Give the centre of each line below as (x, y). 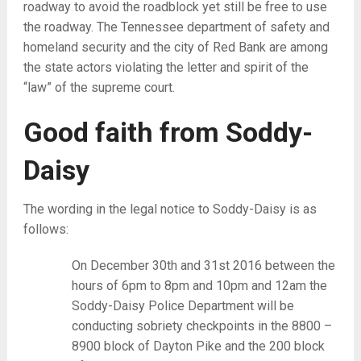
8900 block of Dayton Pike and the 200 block (198, 346)
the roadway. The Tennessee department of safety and (176, 27)
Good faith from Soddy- (168, 132)
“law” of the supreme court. (99, 87)
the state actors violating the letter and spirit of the (166, 67)
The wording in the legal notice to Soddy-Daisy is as (170, 209)
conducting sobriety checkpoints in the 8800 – (201, 326)
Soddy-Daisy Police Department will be (183, 306)
